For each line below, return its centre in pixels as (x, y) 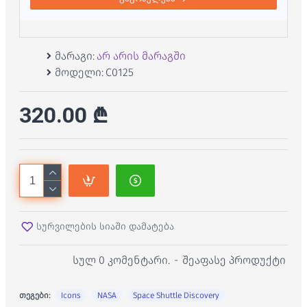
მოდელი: (79, 72)
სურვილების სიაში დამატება (105, 226)
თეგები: (35, 295)
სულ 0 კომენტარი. (122, 260)
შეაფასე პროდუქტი (234, 260)
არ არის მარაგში (141, 56)
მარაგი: (75, 56)
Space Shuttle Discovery (176, 295)
